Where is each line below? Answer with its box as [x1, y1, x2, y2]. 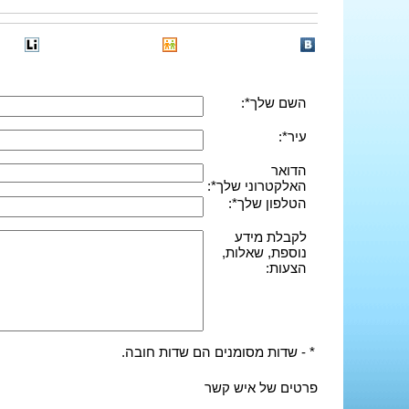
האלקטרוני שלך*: [207, 177, 307, 194]
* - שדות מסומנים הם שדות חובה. [121, 343, 315, 360]
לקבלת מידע [235, 228, 307, 245]
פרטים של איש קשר [204, 379, 318, 395]
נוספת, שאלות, [222, 244, 307, 260]
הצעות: [266, 259, 307, 276]
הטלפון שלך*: [228, 194, 307, 211]
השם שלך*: [241, 94, 307, 110]
